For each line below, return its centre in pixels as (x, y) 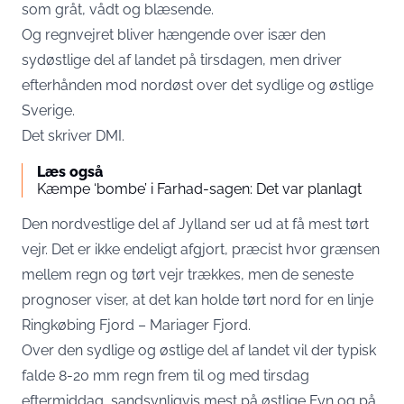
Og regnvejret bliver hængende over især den (174, 35)
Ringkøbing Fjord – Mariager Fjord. (140, 325)
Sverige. (48, 110)
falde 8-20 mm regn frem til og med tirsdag (165, 376)
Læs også (70, 172)
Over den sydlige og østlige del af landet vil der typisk (199, 350)
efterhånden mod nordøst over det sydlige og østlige (197, 85)
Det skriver (59, 136)
